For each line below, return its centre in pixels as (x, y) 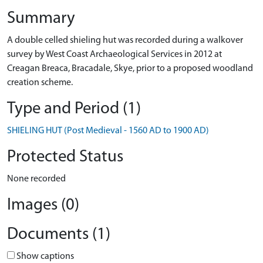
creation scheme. (40, 83)
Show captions (44, 257)
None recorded (36, 179)
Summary (41, 18)
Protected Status (65, 157)
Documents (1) (59, 235)
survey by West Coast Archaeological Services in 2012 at (114, 55)
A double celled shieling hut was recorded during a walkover (125, 41)
